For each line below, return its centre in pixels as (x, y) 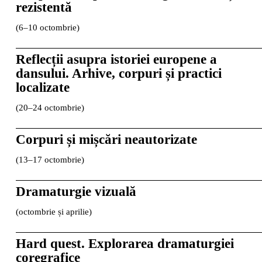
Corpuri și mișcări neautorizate (106, 139)
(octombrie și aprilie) (54, 211)
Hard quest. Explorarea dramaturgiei (125, 243)
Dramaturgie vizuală (76, 191)
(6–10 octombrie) (47, 27)
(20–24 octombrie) (50, 107)
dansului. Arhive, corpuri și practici (118, 73)
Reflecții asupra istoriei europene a (116, 59)
